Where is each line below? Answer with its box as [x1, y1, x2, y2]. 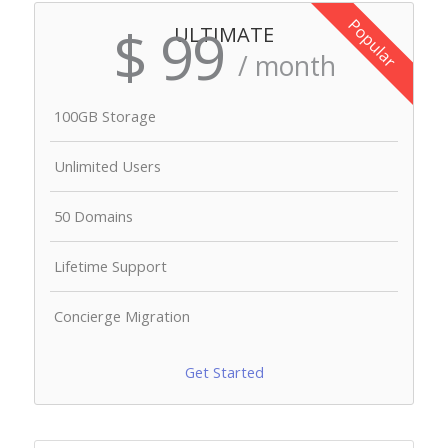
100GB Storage [54, 106, 157, 127]
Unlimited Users [54, 156, 162, 177]
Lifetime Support [54, 256, 168, 277]
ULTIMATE [174, 21, 274, 49]
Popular [343, 13, 402, 72]
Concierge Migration [54, 306, 191, 327]
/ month [237, 48, 336, 85]
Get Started [184, 362, 264, 383]
